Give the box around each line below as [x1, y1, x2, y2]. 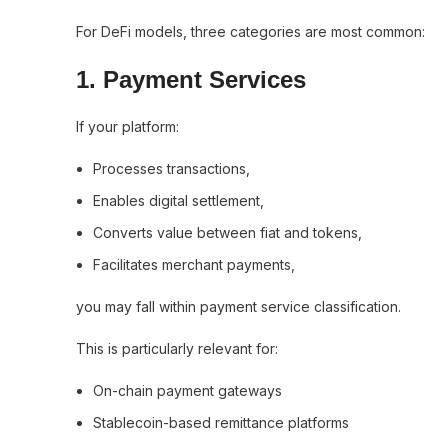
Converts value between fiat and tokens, [93, 224, 362, 241]
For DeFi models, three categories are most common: [76, 23, 425, 40]
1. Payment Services [76, 66, 306, 93]
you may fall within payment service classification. [76, 298, 401, 315]
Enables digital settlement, [93, 192, 264, 209]
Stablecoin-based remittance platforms [93, 414, 349, 431]
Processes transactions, [93, 160, 250, 177]
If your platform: [76, 118, 179, 135]
